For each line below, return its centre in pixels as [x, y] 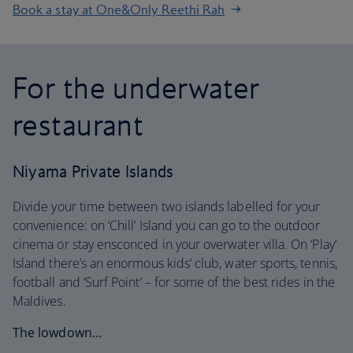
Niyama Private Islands [93, 171]
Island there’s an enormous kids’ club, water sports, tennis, [175, 263]
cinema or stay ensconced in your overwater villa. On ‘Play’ [175, 244]
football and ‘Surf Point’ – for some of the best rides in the [174, 282]
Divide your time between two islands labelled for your [167, 206]
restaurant [78, 124]
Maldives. [39, 301]
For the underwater [136, 87]
